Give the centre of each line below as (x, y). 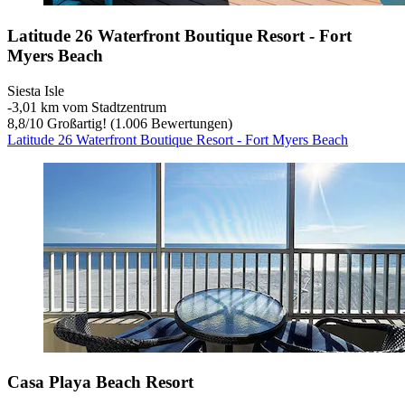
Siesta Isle (36, 90)
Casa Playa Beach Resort (100, 382)
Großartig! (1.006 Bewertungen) (138, 123)
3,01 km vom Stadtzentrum (89, 107)
